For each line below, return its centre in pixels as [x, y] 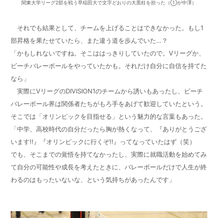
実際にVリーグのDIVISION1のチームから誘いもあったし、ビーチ [107, 91]
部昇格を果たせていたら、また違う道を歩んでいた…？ [90, 40]
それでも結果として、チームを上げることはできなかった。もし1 [107, 27]
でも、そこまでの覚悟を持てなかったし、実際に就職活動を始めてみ [109, 154]
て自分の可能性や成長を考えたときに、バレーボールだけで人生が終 [109, 167]
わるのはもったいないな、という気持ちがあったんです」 [93, 179]
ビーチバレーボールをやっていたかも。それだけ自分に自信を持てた [109, 65]
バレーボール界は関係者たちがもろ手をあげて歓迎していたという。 [109, 103]
